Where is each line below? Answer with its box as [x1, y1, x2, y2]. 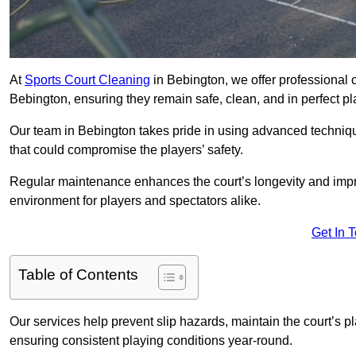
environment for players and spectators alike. [10, 194, 261, 208]
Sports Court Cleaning [25, 73, 150, 87]
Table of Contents [18, 266, 138, 284]
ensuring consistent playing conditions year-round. [10, 334, 292, 348]
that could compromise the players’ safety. [10, 143, 243, 157]
